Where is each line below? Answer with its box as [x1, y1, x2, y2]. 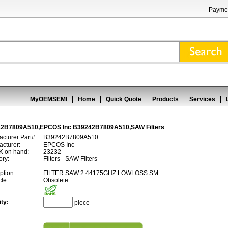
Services [189, 96, 215, 103]
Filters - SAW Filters [43, 155, 97, 162]
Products [152, 96, 179, 103]
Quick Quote [106, 96, 141, 103]
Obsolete [43, 177, 68, 184]
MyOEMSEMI [30, 96, 67, 103]
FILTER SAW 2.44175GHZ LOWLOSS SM [43, 169, 158, 177]
